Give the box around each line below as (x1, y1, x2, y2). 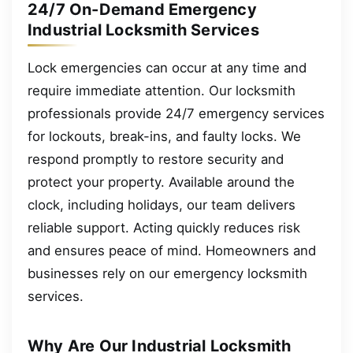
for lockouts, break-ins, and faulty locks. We (28, 128, 301, 145)
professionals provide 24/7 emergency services (28, 106, 325, 122)
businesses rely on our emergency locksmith (28, 266, 307, 282)
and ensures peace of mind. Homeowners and (28, 243, 316, 259)
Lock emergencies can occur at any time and (28, 60, 307, 76)
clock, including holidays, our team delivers (28, 197, 295, 214)
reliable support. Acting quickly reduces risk (28, 220, 300, 236)
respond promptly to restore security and (28, 151, 284, 168)
